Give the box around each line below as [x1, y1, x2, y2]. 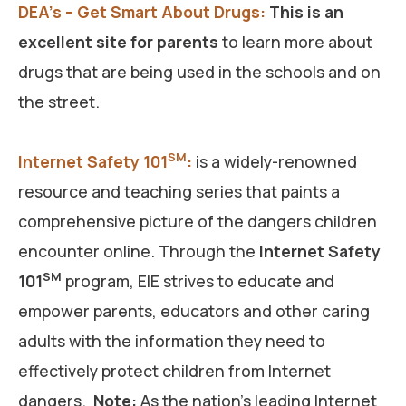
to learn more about [218, 30, 372, 53]
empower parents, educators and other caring [18, 299, 370, 322]
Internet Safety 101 [18, 150, 168, 172]
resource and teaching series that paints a [18, 179, 340, 202]
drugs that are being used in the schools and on [18, 60, 381, 82]
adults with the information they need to [18, 329, 325, 352]
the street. [18, 90, 100, 112]
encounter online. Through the [18, 239, 259, 262]
